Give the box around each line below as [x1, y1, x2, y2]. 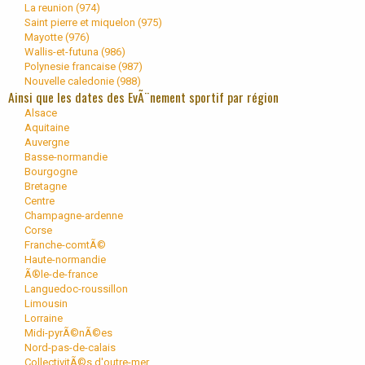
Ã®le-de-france [24, 267, 98, 280]
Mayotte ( [24, 30, 68, 43]
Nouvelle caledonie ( [24, 74, 120, 87]
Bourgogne [24, 165, 77, 178]
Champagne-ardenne [24, 209, 123, 222]
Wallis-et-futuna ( [24, 45, 104, 58]
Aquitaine [24, 121, 69, 134]
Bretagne [24, 179, 67, 192]
